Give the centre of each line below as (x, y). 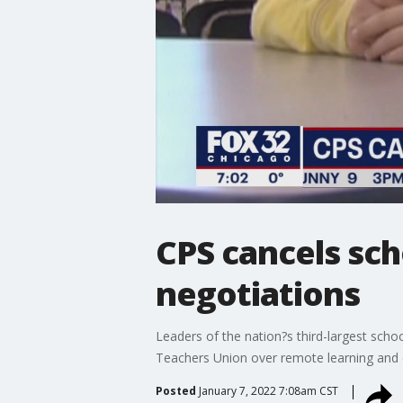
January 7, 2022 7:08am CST (268, 390)
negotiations (257, 293)
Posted (175, 390)
